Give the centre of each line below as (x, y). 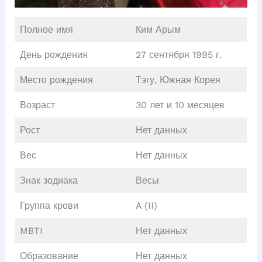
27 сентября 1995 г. (178, 54)
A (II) (146, 205)
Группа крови (49, 205)
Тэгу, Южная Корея (178, 80)
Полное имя (46, 29)
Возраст (37, 105)
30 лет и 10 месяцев (180, 105)
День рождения (54, 54)
